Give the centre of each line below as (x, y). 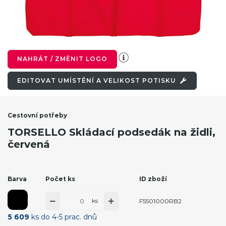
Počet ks (60, 179)
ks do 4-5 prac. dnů (63, 217)
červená (29, 145)
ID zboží (153, 179)
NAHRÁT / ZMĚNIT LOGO (62, 59)
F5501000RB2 (161, 201)
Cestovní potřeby (37, 116)
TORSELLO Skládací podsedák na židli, (111, 132)
